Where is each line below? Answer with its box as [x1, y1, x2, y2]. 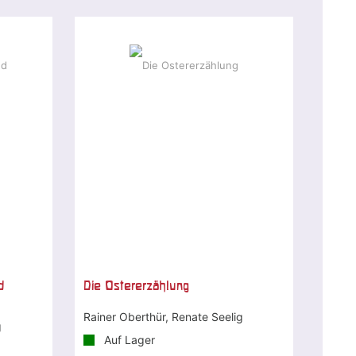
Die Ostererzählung [83, 277, 189, 292]
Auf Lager [100, 332, 155, 346]
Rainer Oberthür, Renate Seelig [83, 309, 243, 323]
